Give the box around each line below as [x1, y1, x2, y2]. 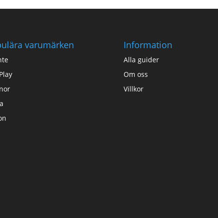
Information [123, 38, 172, 51]
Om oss [123, 69, 148, 79]
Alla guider [123, 54, 159, 64]
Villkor [123, 84, 144, 93]
